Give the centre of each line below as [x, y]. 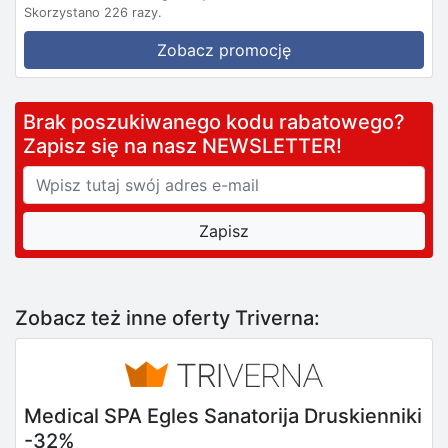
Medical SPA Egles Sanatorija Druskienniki [223, 415]
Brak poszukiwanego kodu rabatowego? [221, 121]
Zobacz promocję [224, 49]
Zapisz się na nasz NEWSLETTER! [182, 145]
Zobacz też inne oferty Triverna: [167, 317]
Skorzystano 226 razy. [93, 12]
